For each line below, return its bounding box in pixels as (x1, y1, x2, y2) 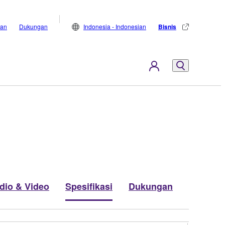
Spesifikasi (65, 179, 113, 193)
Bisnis (158, 22, 176, 31)
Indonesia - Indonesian (83, 22, 146, 31)
